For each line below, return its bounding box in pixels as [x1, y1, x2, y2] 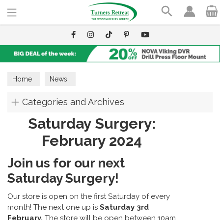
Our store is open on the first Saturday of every [7, 192, 170, 201]
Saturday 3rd [98, 202, 149, 212]
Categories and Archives [22, 97, 124, 107]
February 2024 [41, 132, 142, 149]
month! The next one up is [7, 202, 98, 212]
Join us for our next [7, 155, 125, 170]
